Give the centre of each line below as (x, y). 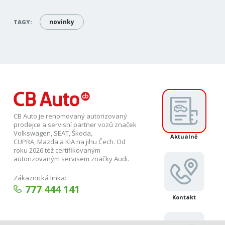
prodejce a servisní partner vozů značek (75, 124)
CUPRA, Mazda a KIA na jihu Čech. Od (70, 141)
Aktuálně (184, 137)
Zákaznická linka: (40, 178)
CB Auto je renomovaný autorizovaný (71, 116)
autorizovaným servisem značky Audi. (72, 158)
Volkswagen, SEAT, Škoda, (53, 133)
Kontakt (184, 197)
